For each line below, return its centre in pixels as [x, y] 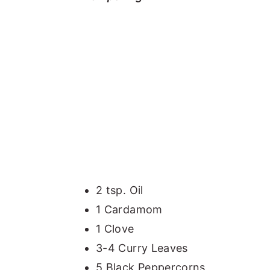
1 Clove [115, 228]
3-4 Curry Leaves [142, 248]
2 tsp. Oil [120, 190]
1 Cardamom [129, 209]
